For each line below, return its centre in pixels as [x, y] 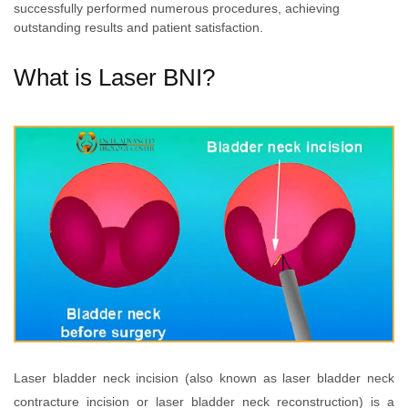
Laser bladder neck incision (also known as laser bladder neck [204, 377]
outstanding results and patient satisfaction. [138, 27]
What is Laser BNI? [114, 78]
